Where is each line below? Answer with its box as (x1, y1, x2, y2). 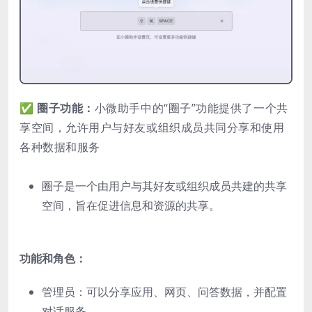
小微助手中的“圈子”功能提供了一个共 (94, 100, 288, 116)
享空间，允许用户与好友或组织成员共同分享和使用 (19, 120, 285, 136)
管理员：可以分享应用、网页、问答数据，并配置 (42, 284, 287, 300)
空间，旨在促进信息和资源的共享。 (42, 198, 220, 214)
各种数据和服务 (19, 139, 100, 155)
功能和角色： (19, 251, 86, 267)
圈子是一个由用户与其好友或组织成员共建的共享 (42, 178, 287, 194)
